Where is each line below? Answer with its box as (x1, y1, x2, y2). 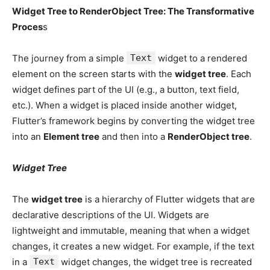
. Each (226, 67, 251, 80)
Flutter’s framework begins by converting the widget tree (12, 115, 255, 127)
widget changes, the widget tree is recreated (58, 256, 252, 268)
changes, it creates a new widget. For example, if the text (12, 240, 254, 252)
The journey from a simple (12, 52, 127, 64)
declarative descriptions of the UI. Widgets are (12, 209, 209, 221)
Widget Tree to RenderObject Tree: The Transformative (12, 5, 254, 17)
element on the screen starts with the (12, 67, 175, 80)
